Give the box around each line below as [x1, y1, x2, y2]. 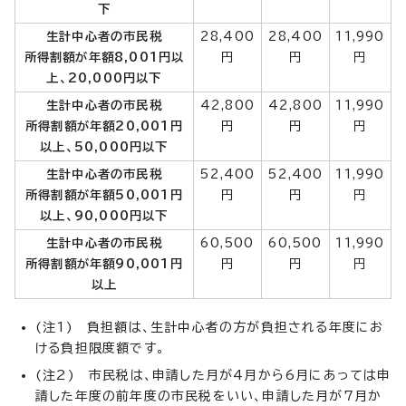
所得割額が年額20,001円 [25, 119, 183, 132]
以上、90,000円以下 [40, 208, 169, 222]
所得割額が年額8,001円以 [24, 50, 185, 63]
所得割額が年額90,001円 [25, 256, 183, 270]
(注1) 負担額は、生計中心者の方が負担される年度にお [35, 320, 384, 333]
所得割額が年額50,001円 [25, 188, 183, 201]
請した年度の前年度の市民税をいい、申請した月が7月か [35, 389, 382, 402]
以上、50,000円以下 [40, 140, 169, 153]
